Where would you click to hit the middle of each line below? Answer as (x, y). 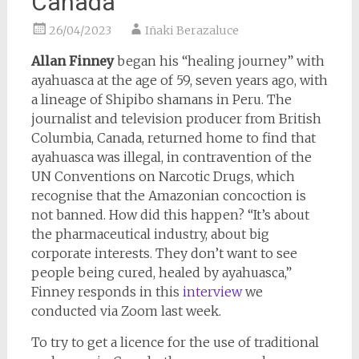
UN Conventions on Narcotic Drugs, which (163, 176)
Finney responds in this (107, 291)
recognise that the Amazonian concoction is (168, 195)
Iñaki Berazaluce (192, 30)
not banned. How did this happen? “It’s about (170, 214)
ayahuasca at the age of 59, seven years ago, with (179, 80)
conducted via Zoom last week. (126, 311)
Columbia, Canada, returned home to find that (173, 137)
